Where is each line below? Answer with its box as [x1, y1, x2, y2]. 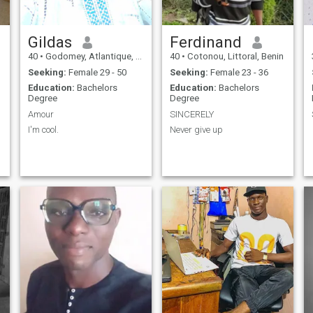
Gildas [27, 33, 72, 52]
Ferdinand [169, 33, 242, 52]
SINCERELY [169, 108, 214, 119]
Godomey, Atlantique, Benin [43, 51, 136, 62]
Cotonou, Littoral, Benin [184, 51, 284, 62]
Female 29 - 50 [66, 66, 126, 78]
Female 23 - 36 [208, 66, 268, 78]
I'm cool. [27, 124, 59, 136]
